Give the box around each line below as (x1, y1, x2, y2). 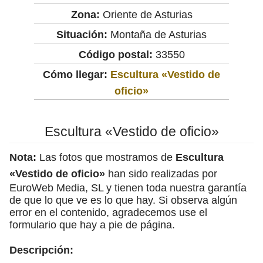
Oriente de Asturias (99, 8, 193, 21)
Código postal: (78, 48, 153, 60)
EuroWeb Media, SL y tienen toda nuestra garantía (9, 181, 247, 194)
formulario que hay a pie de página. (9, 218, 175, 231)
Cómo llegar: (43, 68, 110, 80)
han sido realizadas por (105, 167, 217, 180)
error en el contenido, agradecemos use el (9, 206, 207, 218)
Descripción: (9, 244, 73, 256)
